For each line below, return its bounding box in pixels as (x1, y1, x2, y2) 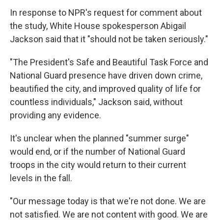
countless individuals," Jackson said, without (10, 97, 183, 107)
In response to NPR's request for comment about (10, 7, 202, 18)
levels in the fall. (10, 173, 72, 183)
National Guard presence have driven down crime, (10, 70, 202, 81)
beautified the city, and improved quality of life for (10, 83, 201, 94)
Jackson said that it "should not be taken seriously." (10, 34, 208, 44)
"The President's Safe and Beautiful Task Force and (10, 57, 208, 67)
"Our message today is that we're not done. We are (10, 196, 206, 206)
